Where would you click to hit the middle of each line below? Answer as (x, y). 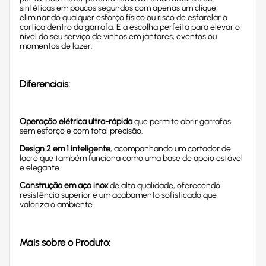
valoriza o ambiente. (57, 204)
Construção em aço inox (64, 185)
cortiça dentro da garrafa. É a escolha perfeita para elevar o (130, 27)
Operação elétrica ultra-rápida (76, 121)
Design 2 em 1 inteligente (65, 148)
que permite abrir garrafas (182, 121)
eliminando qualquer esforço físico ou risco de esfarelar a (123, 17)
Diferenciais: (45, 84)
